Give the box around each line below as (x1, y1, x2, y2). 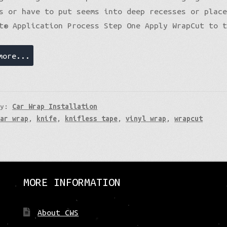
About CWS (37, 208, 79, 217)
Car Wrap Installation (12, 102, 98, 111)
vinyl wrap (126, 115, 167, 123)
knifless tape (65, 115, 118, 123)
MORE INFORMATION (23, 175, 121, 188)
